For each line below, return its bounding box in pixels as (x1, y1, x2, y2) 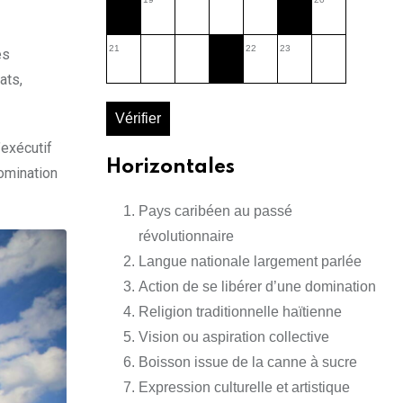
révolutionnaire (139, 228, 234, 245)
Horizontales (106, 157, 235, 178)
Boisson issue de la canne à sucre (139, 354, 357, 371)
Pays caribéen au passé (139, 203, 292, 219)
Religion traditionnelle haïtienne (139, 304, 342, 320)
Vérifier (115, 111, 161, 127)
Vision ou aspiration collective (139, 329, 329, 345)
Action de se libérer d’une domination (139, 279, 376, 295)
